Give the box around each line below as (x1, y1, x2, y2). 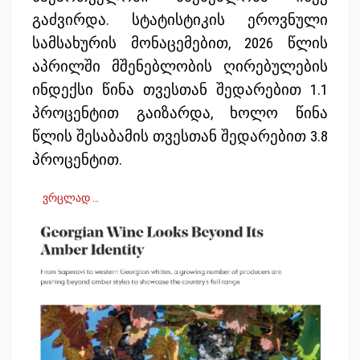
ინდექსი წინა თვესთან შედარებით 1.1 (32, 81, 328, 100)
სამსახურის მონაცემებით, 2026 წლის (32, 35, 328, 53)
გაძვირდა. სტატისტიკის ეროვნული (32, 11, 328, 30)
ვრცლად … (43, 191, 99, 205)
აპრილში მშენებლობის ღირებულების (32, 58, 328, 76)
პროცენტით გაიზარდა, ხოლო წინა (32, 104, 328, 123)
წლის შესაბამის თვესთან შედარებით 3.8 (32, 128, 328, 146)
